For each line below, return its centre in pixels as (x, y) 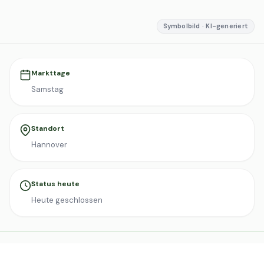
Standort (48, 128)
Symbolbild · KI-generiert (205, 26)
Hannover (49, 145)
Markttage (51, 73)
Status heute (55, 184)
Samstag (47, 89)
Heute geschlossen (67, 200)
